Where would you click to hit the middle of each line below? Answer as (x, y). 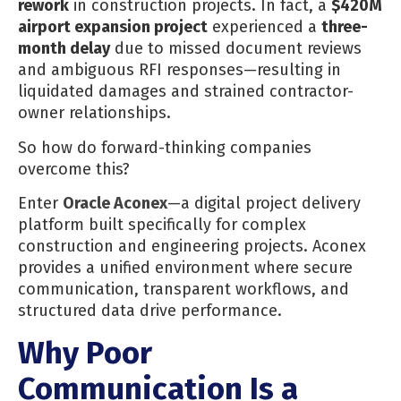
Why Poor (85, 352)
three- (345, 27)
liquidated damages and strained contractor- (186, 92)
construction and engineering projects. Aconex (192, 247)
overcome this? (74, 169)
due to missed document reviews (236, 49)
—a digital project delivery (264, 204)
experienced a (264, 27)
